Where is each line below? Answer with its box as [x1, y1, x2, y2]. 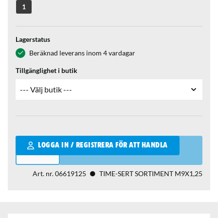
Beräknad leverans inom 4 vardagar [29, 48, 135, 57]
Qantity [15, 136, 42, 145]
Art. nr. [33, 169, 55, 178]
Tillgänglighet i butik [16, 66, 77, 74]
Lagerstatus [16, 35, 50, 43]
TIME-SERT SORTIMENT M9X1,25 [99, 169, 202, 178]
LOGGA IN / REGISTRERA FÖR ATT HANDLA [38, 141, 168, 149]
